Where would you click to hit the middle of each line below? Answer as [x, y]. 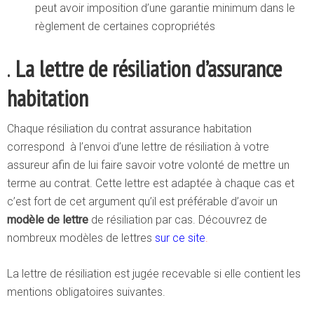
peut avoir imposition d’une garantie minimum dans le [165, 8]
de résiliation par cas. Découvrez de [178, 220]
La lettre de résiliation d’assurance [146, 69]
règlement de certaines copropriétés [125, 26]
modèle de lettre [48, 220]
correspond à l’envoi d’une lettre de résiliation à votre [138, 147]
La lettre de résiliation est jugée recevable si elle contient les [154, 274]
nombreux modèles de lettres [81, 238]
